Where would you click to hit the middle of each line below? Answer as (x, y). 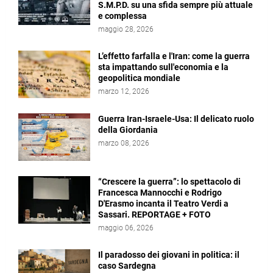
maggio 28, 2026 (126, 29)
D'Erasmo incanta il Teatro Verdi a (163, 204)
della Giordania (128, 130)
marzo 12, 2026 (124, 91)
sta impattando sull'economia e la (163, 67)
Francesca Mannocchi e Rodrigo (160, 193)
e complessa (122, 16)
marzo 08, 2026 (124, 143)
